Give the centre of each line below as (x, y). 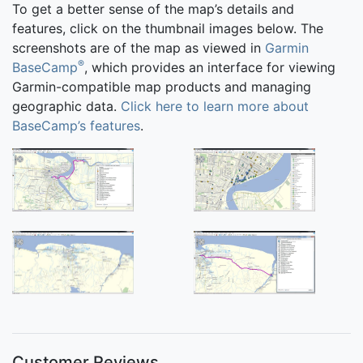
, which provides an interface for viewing (210, 67)
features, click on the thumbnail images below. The (168, 28)
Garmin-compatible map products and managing (162, 86)
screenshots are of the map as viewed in (139, 47)
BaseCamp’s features (76, 125)
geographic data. (66, 106)
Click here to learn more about (215, 106)
